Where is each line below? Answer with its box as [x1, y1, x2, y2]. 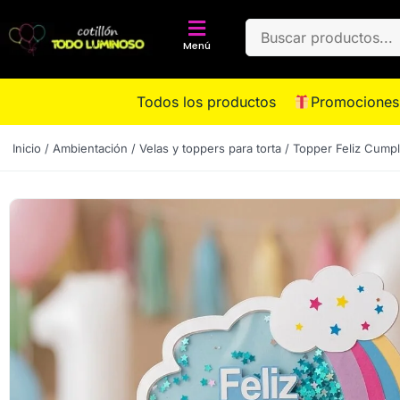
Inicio [12, 141, 41, 155]
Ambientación [53, 141, 128, 155]
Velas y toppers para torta [139, 141, 281, 155]
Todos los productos [137, 93, 277, 111]
